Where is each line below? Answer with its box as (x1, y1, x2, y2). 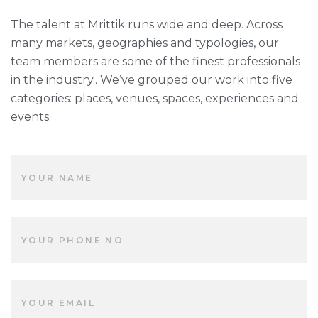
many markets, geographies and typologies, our (11, 36, 279, 50)
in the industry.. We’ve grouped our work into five (11, 73, 292, 87)
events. (11, 110, 51, 124)
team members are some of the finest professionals (11, 55, 300, 69)
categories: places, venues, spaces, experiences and (11, 92, 299, 106)
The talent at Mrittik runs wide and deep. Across (11, 18, 283, 32)
